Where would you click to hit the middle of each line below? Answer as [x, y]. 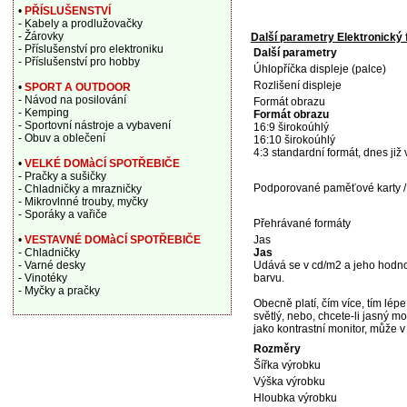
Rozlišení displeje [298, 85]
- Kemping [43, 113]
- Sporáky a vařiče [62, 214]
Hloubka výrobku [295, 398]
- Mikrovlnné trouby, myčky [83, 202]
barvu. [269, 278]
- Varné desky [51, 265]
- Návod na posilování [72, 100]
